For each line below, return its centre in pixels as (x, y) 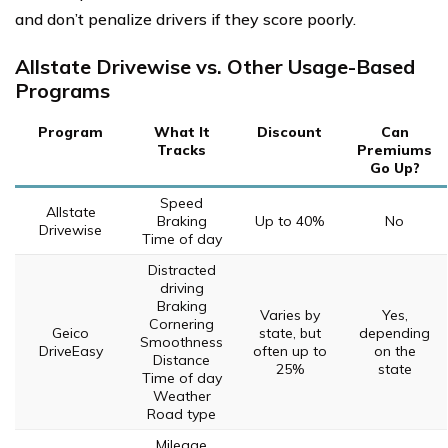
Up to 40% (289, 220)
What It (181, 131)
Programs (62, 90)
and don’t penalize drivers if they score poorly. (185, 18)
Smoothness (181, 341)
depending (394, 332)
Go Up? (394, 167)
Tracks (181, 149)
